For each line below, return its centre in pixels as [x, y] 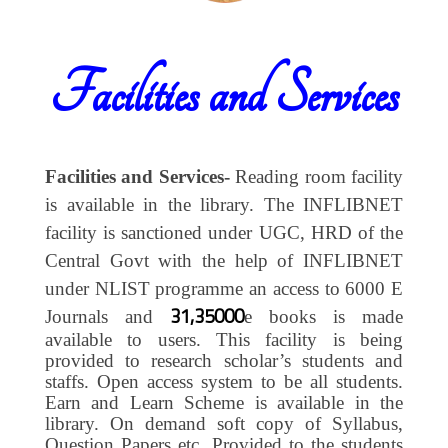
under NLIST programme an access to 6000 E [224, 288]
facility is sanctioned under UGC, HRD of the [224, 232]
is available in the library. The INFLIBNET [224, 204]
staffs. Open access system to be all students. [224, 381]
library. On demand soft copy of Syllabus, [224, 423]
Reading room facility [316, 176]
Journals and [107, 316]
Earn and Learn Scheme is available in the [224, 402]
